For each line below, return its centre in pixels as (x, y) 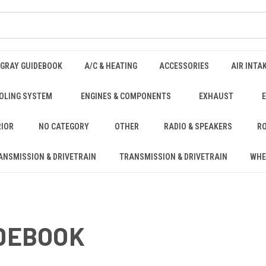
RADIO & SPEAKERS (198, 126)
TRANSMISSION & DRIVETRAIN (173, 157)
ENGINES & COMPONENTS (126, 96)
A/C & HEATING (110, 66)
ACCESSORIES (184, 66)
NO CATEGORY (64, 126)
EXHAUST (216, 96)
